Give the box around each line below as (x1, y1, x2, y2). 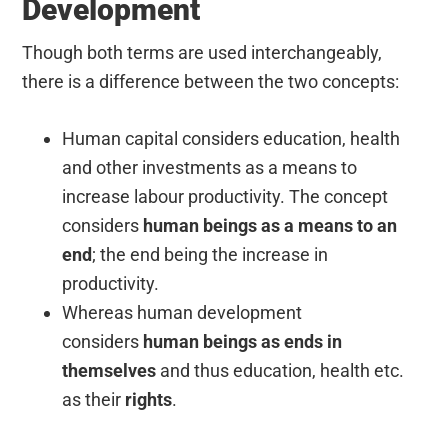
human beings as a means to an (143, 214, 398, 236)
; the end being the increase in (92, 243, 329, 265)
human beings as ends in (143, 330, 343, 352)
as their (62, 388, 126, 410)
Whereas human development (62, 301, 303, 323)
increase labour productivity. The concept (62, 185, 389, 207)
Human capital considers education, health (62, 127, 401, 149)
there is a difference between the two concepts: (22, 70, 400, 92)
